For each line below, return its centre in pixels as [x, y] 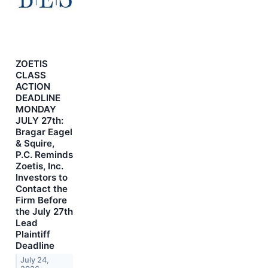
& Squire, [35, 144]
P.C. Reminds [44, 155]
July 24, [35, 260]
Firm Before [41, 200]
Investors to [42, 178]
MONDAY [36, 109]
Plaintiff [33, 234]
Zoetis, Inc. [39, 166]
